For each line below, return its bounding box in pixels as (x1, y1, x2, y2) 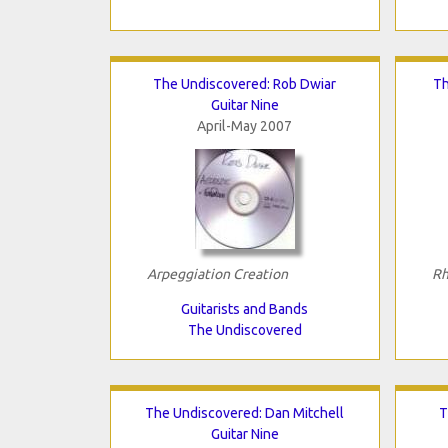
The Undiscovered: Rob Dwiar (153, 75, 336, 92)
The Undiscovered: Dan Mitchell (145, 404, 344, 421)
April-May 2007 (197, 117, 292, 134)
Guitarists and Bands (181, 300, 308, 317)
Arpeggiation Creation (146, 265, 288, 282)
